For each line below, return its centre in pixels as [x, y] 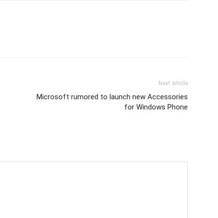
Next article [173, 83]
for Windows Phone [156, 107]
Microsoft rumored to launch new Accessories [112, 97]
